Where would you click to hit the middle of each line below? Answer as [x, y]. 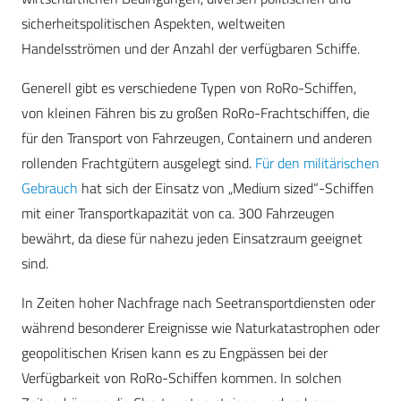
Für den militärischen [317, 163]
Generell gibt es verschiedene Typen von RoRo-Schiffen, [189, 88]
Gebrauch [50, 188]
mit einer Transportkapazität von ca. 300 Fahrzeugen [178, 213]
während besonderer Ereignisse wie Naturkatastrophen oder [200, 328]
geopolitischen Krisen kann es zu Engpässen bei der [175, 353]
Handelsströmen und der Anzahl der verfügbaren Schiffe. [191, 49]
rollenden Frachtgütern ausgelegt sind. [138, 163]
